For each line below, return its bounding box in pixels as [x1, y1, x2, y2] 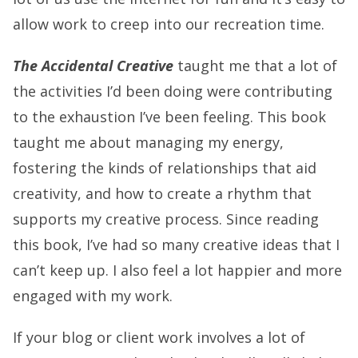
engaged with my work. [13, 286, 173, 305]
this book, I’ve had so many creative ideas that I [13, 235, 340, 254]
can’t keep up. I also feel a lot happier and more [13, 261, 342, 280]
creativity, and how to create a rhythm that [13, 184, 312, 203]
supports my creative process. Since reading [13, 209, 319, 229]
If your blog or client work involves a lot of [13, 328, 305, 347]
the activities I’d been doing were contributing [13, 82, 332, 101]
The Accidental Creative [13, 56, 173, 75]
